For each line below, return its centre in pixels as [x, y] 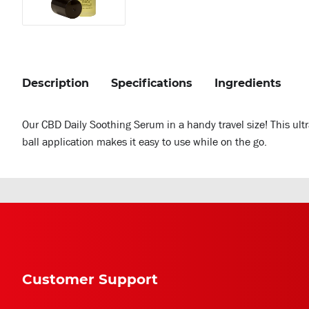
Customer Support [90, 279]
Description [56, 83]
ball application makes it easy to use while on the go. [146, 142]
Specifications [152, 83]
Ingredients [248, 83]
